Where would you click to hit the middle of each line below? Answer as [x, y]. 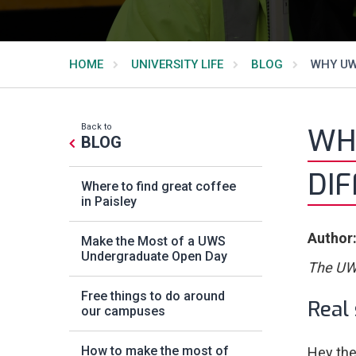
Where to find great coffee [159, 186]
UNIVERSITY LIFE [177, 64]
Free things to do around [153, 296]
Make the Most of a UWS [153, 241]
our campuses [123, 311]
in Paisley [109, 201]
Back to [97, 127]
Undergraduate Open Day [154, 256]
